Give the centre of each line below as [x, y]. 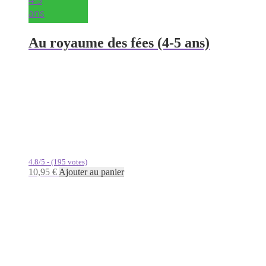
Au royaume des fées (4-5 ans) [119, 42]
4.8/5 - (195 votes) [58, 162]
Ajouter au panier [91, 172]
